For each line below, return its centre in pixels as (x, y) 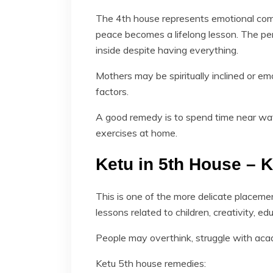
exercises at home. (136, 133)
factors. (112, 91)
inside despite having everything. (167, 50)
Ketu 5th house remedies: (151, 263)
